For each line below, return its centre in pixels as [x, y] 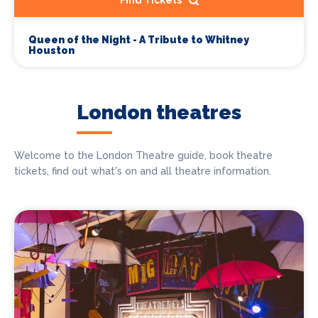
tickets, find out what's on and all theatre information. [143, 171]
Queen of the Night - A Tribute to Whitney [139, 40]
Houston [51, 51]
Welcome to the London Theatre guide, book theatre [143, 156]
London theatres [159, 113]
